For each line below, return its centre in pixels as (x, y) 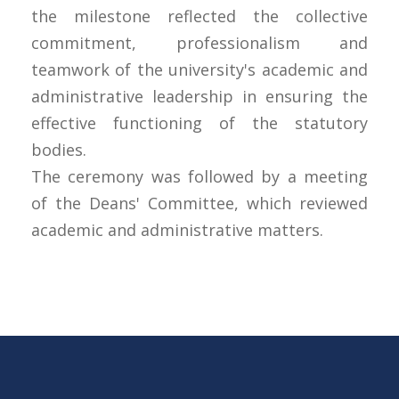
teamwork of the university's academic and (199, 70)
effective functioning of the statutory (199, 123)
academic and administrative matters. (177, 230)
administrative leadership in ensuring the (199, 97)
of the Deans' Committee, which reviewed (199, 204)
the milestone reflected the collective (199, 16)
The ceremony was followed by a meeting (199, 177)
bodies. (59, 150)
